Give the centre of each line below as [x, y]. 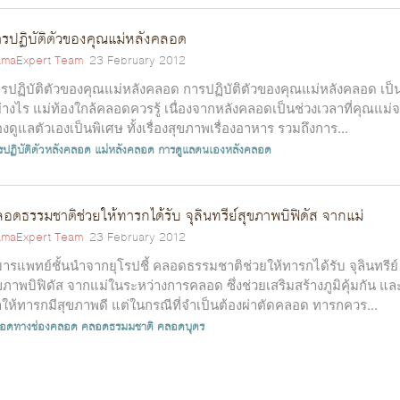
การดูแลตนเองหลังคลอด [215, 150]
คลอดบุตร [181, 326]
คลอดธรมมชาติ [117, 326]
